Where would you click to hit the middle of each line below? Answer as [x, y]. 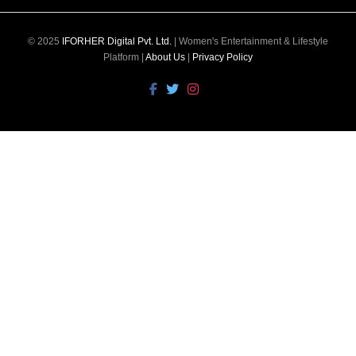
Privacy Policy [222, 58]
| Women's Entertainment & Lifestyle [250, 42]
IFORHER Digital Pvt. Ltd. [117, 42]
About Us [165, 58]
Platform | [124, 58]
